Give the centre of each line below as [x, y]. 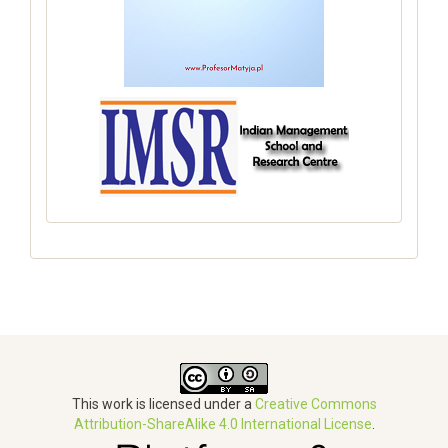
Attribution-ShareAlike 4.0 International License [222, 424]
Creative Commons [315, 404]
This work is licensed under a [163, 404]
